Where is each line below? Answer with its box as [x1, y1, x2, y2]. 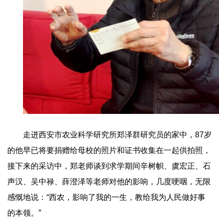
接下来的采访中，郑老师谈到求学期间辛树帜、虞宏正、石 [7, 161, 211, 170]
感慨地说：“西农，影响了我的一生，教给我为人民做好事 [7, 193, 205, 201]
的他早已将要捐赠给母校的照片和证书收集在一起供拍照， [7, 146, 211, 154]
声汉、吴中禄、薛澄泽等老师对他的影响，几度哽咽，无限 [7, 177, 211, 186]
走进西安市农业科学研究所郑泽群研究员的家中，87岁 [23, 130, 212, 139]
